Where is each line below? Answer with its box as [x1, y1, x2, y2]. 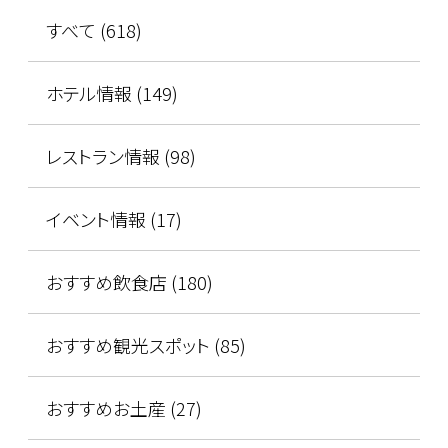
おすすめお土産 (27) [45, 394, 202, 421]
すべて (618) [45, 16, 142, 43]
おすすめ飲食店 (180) [45, 268, 213, 295]
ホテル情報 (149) [45, 79, 178, 106]
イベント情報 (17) [45, 205, 182, 232]
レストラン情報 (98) [45, 142, 196, 169]
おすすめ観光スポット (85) [45, 331, 246, 358]
